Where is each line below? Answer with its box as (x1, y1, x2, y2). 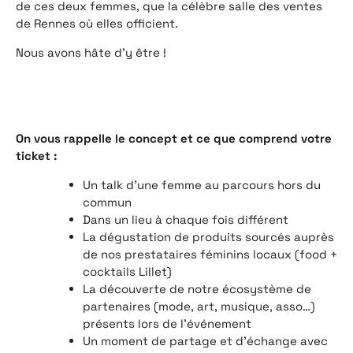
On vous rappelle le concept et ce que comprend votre (16, 131, 332, 147)
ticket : (16, 148, 57, 164)
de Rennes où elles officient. (16, 16, 178, 32)
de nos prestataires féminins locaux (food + (83, 247, 337, 262)
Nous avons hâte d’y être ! (16, 45, 166, 61)
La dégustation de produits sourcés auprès (83, 229, 334, 245)
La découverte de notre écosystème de (83, 281, 311, 297)
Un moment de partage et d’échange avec (83, 333, 328, 349)
